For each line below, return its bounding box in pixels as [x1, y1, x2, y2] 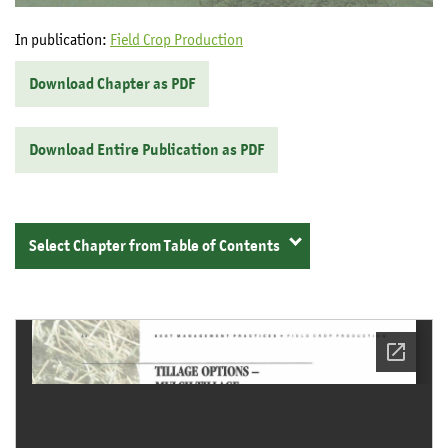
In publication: [15, 30, 110, 49]
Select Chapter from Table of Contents [29, 236, 280, 257]
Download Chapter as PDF [29, 74, 195, 95]
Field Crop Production [110, 30, 243, 49]
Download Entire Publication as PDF [29, 140, 264, 161]
